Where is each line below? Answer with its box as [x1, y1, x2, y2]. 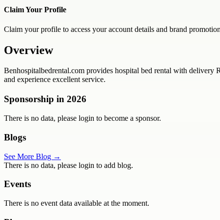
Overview [4, 43, 53, 56]
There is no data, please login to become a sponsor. [4, 114, 161, 123]
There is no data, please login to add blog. [4, 161, 133, 169]
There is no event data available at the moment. [4, 199, 149, 208]
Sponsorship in [4, 94, 67, 105]
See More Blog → [4, 152, 61, 161]
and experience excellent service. [4, 75, 106, 84]
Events [4, 179, 31, 190]
